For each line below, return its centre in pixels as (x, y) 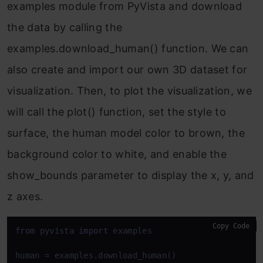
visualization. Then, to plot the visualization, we (130, 91)
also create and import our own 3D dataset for (127, 70)
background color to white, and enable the (117, 154)
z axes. (25, 197)
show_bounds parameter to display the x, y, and (131, 176)
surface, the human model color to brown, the (126, 133)
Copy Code (231, 226)
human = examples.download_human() (96, 256)
